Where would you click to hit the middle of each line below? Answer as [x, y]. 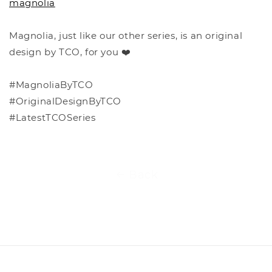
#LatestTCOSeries [53, 118]
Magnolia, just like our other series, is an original [126, 36]
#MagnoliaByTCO [51, 85]
